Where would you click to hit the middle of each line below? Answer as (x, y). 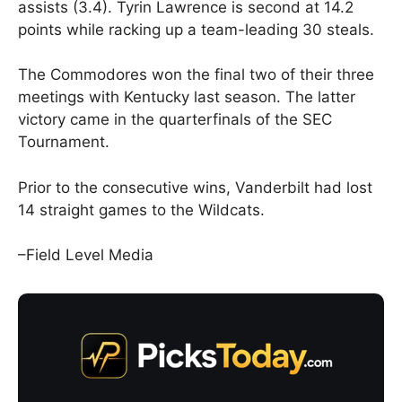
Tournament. (64, 142)
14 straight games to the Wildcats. (141, 210)
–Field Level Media (86, 255)
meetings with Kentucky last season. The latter (187, 97)
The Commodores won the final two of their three (196, 75)
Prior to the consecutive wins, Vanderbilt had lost (195, 187)
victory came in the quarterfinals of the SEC (175, 120)
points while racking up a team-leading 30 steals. (196, 29)
